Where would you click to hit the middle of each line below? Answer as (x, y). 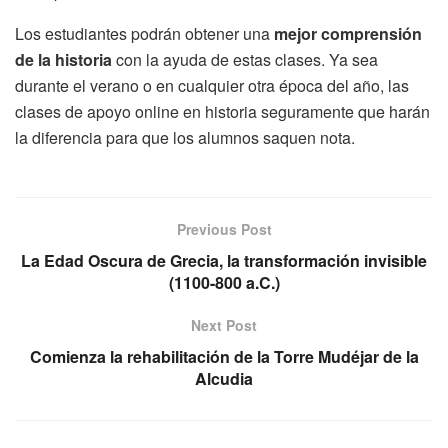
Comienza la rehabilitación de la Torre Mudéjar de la (224, 357)
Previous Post (224, 229)
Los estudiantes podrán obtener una (144, 34)
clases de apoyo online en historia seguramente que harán (222, 112)
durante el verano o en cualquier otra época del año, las (212, 86)
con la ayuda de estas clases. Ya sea (245, 60)
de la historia (63, 60)
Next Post (224, 325)
